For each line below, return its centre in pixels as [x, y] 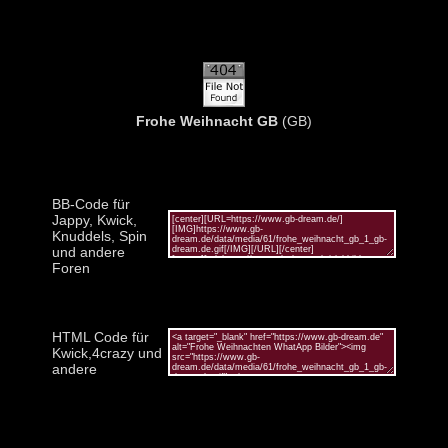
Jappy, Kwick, [94, 219]
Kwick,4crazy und [107, 352]
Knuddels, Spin [99, 235]
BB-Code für [91, 203]
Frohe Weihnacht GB [207, 120]
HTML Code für [100, 336]
